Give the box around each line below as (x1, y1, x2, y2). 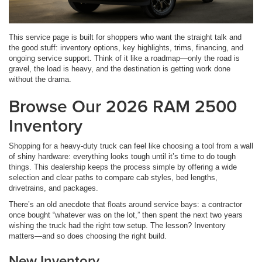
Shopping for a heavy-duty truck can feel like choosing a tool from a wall (9, 141, 253, 150)
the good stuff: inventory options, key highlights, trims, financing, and (9, 43, 243, 52)
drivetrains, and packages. (9, 183, 98, 192)
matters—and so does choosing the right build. (9, 231, 167, 240)
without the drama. (9, 74, 71, 84)
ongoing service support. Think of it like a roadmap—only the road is (9, 53, 240, 63)
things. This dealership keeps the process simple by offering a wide (9, 162, 237, 171)
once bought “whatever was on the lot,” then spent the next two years (9, 210, 243, 219)
